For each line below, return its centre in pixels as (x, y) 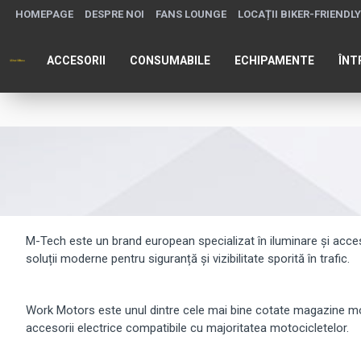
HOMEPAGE (44, 14)
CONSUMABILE (170, 60)
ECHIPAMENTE (274, 60)
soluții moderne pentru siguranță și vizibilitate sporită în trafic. (188, 259)
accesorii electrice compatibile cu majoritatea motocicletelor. (187, 328)
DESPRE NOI (114, 14)
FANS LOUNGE (191, 14)
